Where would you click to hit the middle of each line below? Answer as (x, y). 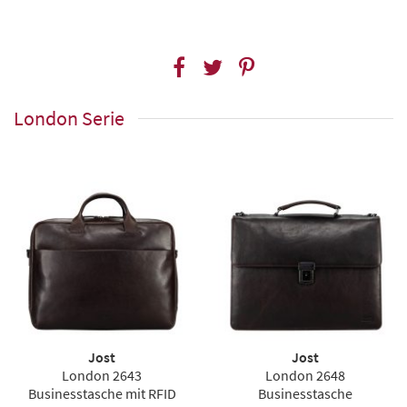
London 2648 (305, 376)
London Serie (69, 119)
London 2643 (102, 376)
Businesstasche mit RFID (102, 394)
